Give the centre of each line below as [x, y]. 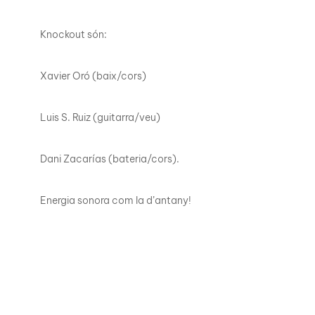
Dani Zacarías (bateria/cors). [110, 159]
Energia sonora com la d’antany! [116, 201]
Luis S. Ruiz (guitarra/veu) [100, 118]
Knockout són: [73, 35]
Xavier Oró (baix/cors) [93, 76]
